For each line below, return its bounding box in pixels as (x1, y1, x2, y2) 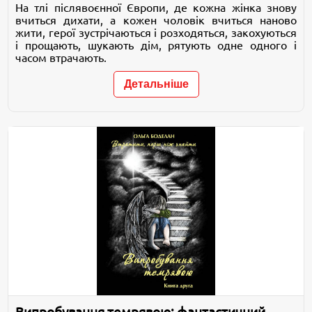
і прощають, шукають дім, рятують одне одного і (15, 38, 297, 52)
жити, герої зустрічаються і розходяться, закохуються (15, 26, 297, 39)
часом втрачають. (15, 51, 107, 64)
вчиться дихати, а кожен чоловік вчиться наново (15, 13, 297, 26)
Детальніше (123, 77, 189, 90)
